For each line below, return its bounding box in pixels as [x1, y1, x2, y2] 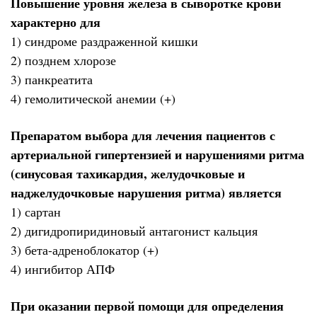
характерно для [11, 12, 100, 31]
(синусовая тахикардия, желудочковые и [11, 164, 245, 183]
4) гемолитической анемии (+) [11, 89, 175, 107]
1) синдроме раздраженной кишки [11, 32, 198, 50]
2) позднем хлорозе [11, 51, 116, 69]
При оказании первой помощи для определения [11, 296, 284, 316]
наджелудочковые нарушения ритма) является [11, 183, 282, 202]
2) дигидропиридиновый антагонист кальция [11, 222, 258, 240]
